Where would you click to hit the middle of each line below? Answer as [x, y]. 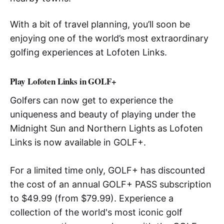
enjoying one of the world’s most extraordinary [109, 38]
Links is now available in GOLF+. [78, 142]
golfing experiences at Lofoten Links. [88, 52]
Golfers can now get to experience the [91, 100]
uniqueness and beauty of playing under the [103, 114]
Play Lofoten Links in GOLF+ [63, 81]
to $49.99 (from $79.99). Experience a [92, 198]
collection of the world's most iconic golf [96, 212]
